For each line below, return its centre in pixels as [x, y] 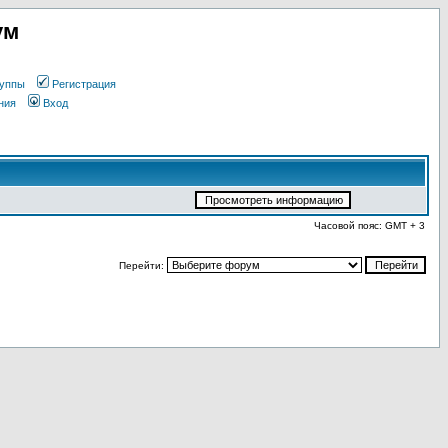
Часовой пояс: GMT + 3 [369, 225]
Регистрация [83, 84]
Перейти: [143, 265]
